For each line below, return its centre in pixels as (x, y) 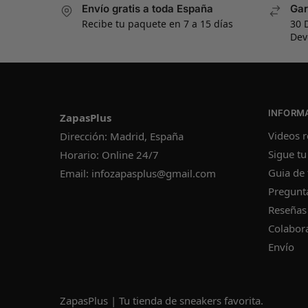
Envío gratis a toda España (147, 9)
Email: (76, 173)
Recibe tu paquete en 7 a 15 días (157, 24)
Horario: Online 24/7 (109, 154)
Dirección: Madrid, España (122, 136)
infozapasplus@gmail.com (154, 173)
